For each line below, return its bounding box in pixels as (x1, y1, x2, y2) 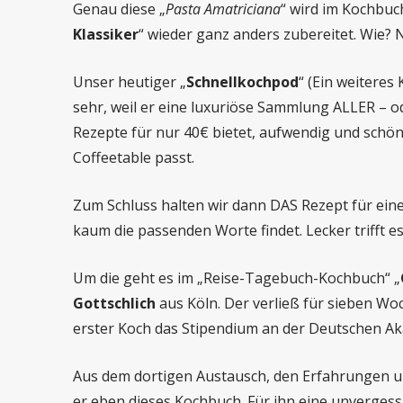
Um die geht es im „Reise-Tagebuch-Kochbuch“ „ (72, 268, 400, 288)
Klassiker (72, 24, 139, 44)
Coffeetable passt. (72, 148, 194, 167)
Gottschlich (72, 293, 156, 313)
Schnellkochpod (185, 72, 299, 92)
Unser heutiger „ (72, 72, 186, 92)
